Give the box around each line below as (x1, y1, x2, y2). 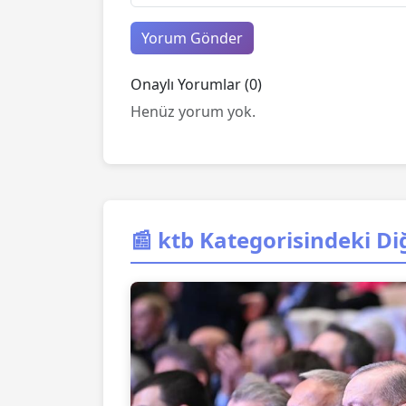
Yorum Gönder (141, 28, 243, 49)
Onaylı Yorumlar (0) (130, 74, 262, 95)
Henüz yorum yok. (130, 101, 256, 122)
